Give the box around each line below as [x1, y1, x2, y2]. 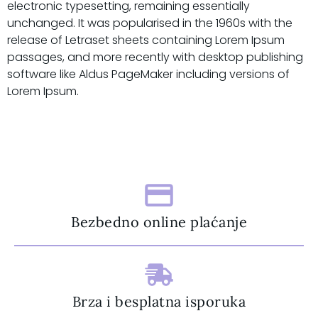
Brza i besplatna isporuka [72, 292, 246, 311]
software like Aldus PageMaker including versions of [7, 65, 290, 82]
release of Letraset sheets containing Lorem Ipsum [7, 31, 285, 48]
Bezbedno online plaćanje [71, 213, 247, 231]
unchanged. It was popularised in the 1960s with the [7, 14, 292, 31]
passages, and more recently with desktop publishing [7, 48, 303, 65]
